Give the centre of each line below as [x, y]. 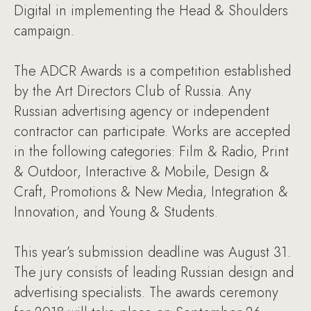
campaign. [44, 31]
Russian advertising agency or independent [142, 111]
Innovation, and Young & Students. [116, 212]
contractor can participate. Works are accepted [152, 131]
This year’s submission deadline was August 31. [152, 252]
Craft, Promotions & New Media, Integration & [151, 192]
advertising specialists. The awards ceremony [146, 292]
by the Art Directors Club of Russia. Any [133, 91]
